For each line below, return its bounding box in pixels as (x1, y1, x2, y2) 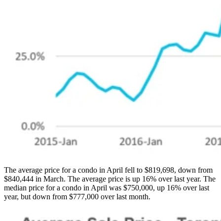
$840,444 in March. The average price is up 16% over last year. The (4, 175, 216, 184)
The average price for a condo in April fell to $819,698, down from (4, 166, 213, 175)
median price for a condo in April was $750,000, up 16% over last (4, 184, 209, 192)
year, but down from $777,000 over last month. (4, 192, 150, 201)
